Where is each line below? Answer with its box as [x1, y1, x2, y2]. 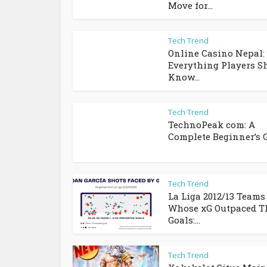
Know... [168, 71, 200, 83]
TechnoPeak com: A [168, 119, 255, 131]
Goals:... [168, 214, 200, 226]
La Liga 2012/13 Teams [168, 190, 265, 202]
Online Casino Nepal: [168, 47, 265, 59]
